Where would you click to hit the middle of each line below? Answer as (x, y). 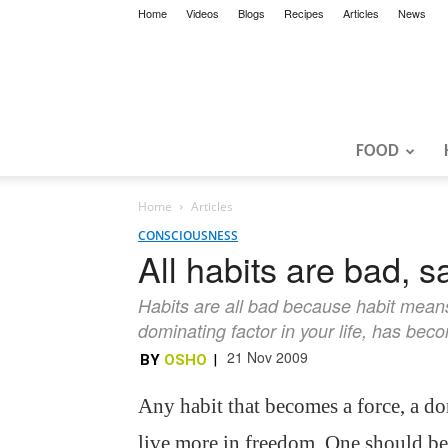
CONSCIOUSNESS (188, 235)
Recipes (304, 13)
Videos (202, 13)
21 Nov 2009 (267, 357)
